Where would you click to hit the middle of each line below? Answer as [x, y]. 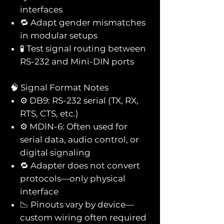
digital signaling [55, 152]
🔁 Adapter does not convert [80, 165]
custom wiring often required [83, 217]
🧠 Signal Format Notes [59, 87]
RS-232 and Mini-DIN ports [77, 61]
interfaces [41, 9]
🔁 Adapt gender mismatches [83, 22]
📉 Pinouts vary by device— [77, 204]
